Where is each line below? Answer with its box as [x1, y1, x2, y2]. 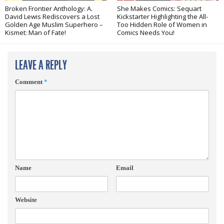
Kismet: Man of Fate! [5, 28, 66, 37]
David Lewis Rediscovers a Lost [5, 12, 99, 21]
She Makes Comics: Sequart [117, 4, 201, 13]
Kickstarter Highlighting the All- [117, 12, 208, 21]
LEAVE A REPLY [15, 57, 67, 73]
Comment [15, 78, 44, 86]
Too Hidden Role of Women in [117, 20, 207, 29]
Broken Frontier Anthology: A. [5, 4, 92, 13]
